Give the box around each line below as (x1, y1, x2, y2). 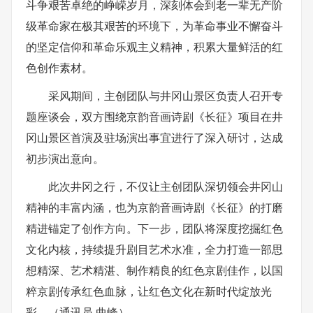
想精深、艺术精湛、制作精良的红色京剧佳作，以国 (26, 262, 283, 278)
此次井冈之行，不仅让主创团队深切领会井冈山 (48, 178, 283, 194)
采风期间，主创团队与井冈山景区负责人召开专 (48, 87, 283, 103)
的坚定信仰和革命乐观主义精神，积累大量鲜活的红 (26, 38, 283, 54)
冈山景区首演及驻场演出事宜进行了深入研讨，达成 (26, 129, 283, 145)
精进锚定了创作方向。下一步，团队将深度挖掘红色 (26, 220, 283, 236)
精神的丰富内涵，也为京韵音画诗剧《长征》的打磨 (26, 199, 283, 215)
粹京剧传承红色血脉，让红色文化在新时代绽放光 (26, 283, 272, 299)
